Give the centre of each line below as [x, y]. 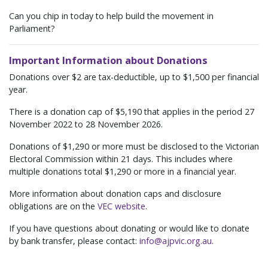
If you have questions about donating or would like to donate [129, 229]
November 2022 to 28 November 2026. [86, 124]
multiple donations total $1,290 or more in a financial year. [123, 172]
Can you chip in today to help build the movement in [111, 16]
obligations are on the [53, 206]
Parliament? [32, 29]
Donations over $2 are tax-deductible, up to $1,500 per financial [134, 77]
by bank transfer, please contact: [74, 241]
